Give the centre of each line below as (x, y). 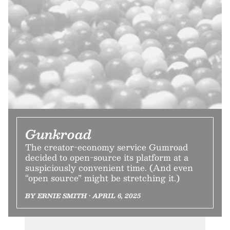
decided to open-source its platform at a (107, 157)
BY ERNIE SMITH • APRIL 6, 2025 (83, 195)
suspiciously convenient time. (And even (109, 167)
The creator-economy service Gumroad (107, 147)
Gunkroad (59, 134)
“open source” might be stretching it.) (102, 178)
